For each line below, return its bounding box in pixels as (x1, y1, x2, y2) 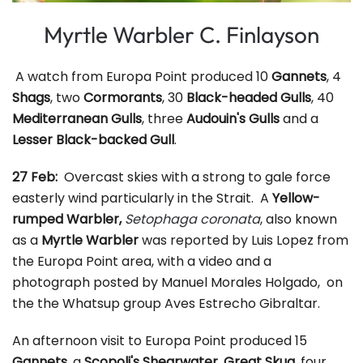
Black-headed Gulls (186, 88, 311, 107)
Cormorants (83, 88, 162, 107)
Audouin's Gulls (186, 109, 280, 128)
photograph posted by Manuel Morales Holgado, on (12, 272, 343, 292)
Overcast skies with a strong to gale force (64, 167, 331, 186)
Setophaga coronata (125, 209, 260, 228)
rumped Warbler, (12, 209, 122, 228)
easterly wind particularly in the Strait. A (12, 188, 272, 207)
